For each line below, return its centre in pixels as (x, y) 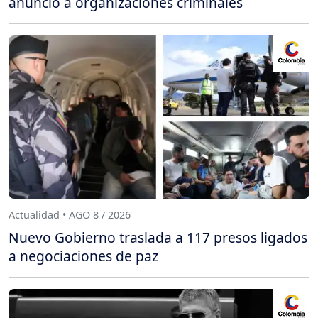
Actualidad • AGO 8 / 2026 (70, 215)
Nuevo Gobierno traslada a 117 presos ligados (158, 237)
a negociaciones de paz (83, 256)
